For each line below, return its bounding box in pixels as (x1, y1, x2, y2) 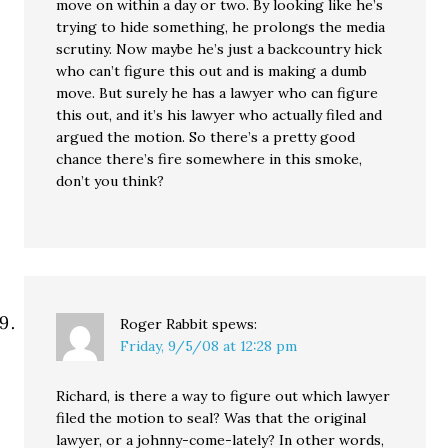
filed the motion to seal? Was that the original (56, 409, 367, 427)
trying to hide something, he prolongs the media (56, 18, 386, 36)
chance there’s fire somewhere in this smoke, (56, 150, 363, 168)
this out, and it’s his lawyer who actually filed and (56, 106, 383, 124)
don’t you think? (56, 172, 165, 190)
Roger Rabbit (120, 315, 209, 333)
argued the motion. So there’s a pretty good (56, 128, 356, 146)
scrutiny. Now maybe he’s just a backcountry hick (56, 40, 383, 58)
